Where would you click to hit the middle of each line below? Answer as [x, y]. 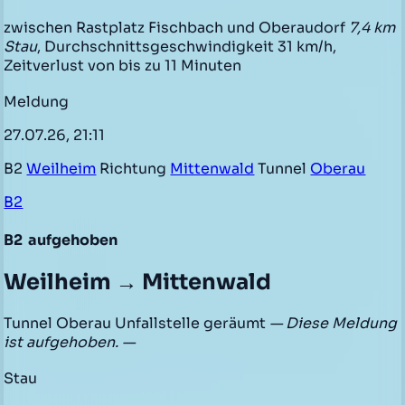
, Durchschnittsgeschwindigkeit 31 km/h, [187, 46]
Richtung [133, 168]
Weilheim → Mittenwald [138, 283]
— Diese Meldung [334, 323]
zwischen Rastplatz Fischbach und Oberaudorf [177, 27]
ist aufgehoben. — [70, 342]
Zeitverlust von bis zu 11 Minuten [123, 65]
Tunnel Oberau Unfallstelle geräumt [137, 323]
